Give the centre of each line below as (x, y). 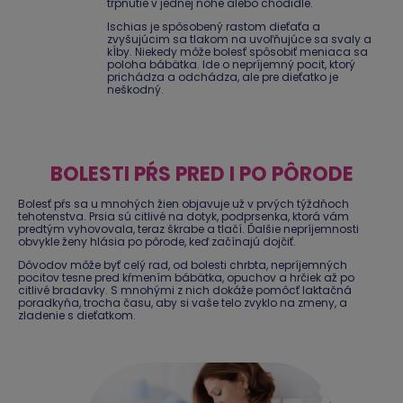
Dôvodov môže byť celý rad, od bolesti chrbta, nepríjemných (183, 265)
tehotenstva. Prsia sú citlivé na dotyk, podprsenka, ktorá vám (184, 217)
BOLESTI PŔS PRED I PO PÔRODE (201, 175)
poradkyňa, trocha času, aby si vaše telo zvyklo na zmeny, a (183, 303)
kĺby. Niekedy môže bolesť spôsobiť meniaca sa (237, 52)
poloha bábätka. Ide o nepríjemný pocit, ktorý (231, 65)
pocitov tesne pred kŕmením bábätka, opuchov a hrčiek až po (186, 278)
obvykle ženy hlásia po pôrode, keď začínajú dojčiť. (157, 242)
